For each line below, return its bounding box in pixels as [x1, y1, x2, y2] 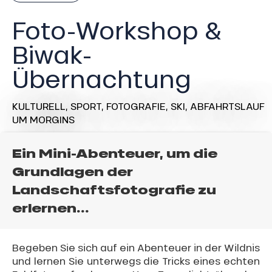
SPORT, [70, 99, 106, 112]
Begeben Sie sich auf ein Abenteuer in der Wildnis [12, 240, 260, 254]
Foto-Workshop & [12, 13, 222, 46]
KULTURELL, [12, 99, 70, 112]
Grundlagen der [12, 163, 133, 180]
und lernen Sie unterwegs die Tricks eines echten [12, 254, 260, 267]
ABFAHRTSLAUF [190, 99, 265, 112]
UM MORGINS [12, 112, 75, 126]
